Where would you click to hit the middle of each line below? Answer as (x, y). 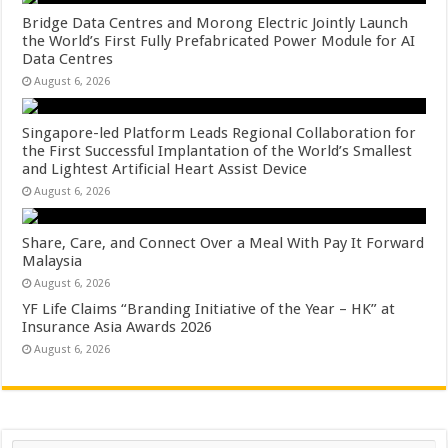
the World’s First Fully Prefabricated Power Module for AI (219, 41)
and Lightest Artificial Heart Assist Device (165, 169)
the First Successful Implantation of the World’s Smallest (217, 151)
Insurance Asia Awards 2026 (117, 327)
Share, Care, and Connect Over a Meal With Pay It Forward (223, 243)
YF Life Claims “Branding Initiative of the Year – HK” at (209, 309)
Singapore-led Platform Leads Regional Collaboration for (219, 133)
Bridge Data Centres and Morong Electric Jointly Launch (215, 23)
